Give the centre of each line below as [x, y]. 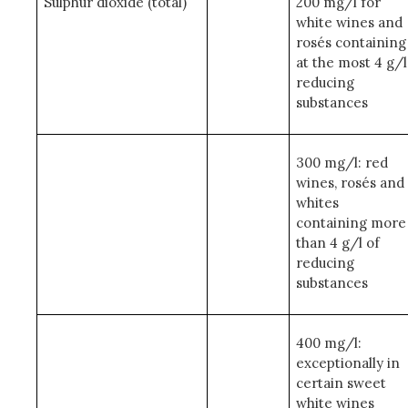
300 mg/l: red [342, 163]
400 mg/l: [328, 343]
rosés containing [351, 42]
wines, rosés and [350, 183]
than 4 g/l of [337, 243]
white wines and [349, 22]
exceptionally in [347, 363]
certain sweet [341, 383]
